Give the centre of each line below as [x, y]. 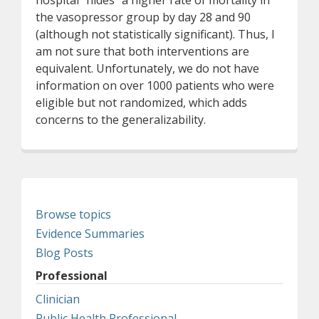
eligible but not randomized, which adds [141, 103]
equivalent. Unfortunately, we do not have [147, 68]
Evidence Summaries [90, 234]
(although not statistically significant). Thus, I [155, 34]
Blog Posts [64, 253]
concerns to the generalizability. [121, 120]
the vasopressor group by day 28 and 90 [143, 17]
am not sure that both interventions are [142, 51]
